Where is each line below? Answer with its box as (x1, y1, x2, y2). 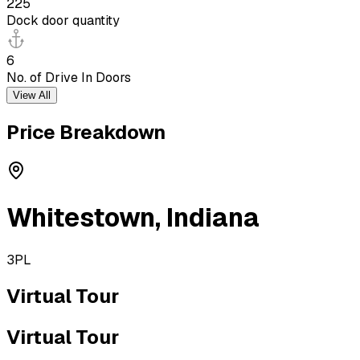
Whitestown (6, 201, 155, 235)
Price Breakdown (6, 119, 166, 145)
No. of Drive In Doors (6, 68, 131, 86)
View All (13, 88, 51, 101)
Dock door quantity (6, 11, 120, 29)
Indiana (166, 201, 260, 235)
